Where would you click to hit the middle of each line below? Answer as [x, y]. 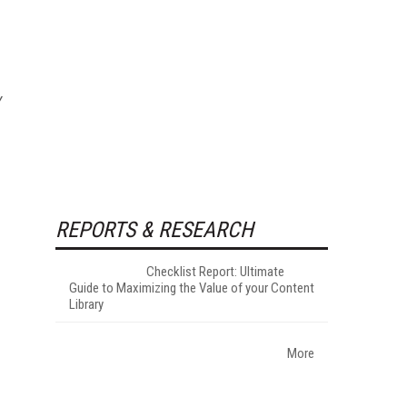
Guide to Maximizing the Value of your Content [192, 288]
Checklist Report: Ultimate [215, 271]
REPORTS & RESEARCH [154, 229]
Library [86, 304]
